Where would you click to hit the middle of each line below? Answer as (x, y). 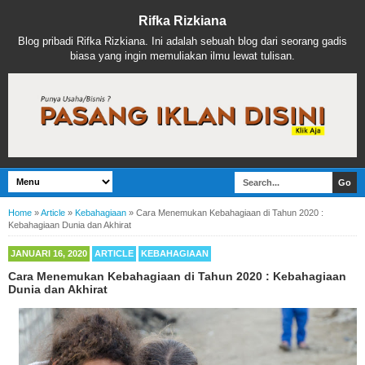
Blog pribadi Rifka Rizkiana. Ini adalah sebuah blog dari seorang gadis (182, 41)
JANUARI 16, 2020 (49, 253)
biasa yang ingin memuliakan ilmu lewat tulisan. (182, 55)
